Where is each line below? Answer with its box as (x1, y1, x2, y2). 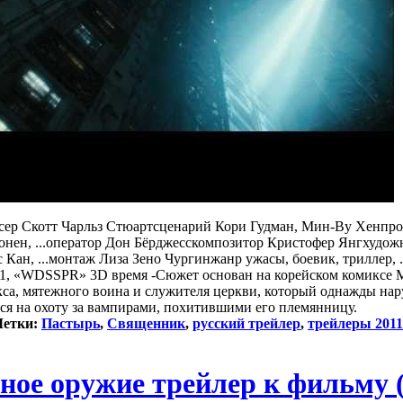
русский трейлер (193, 315, 300, 331)
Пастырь (41, 315, 100, 331)
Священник (107, 315, 185, 331)
